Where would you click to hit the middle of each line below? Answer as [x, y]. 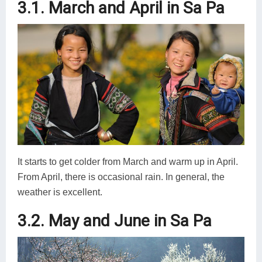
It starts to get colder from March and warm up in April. [128, 161]
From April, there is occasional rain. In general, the [121, 177]
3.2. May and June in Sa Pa [115, 220]
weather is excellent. [60, 192]
